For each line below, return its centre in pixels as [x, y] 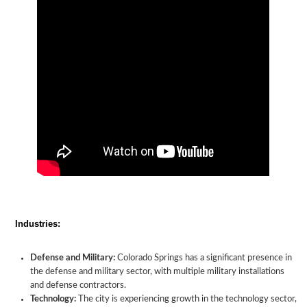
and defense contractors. [78, 285]
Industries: [38, 224]
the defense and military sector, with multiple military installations [157, 272]
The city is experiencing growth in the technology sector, [186, 299]
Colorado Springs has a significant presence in [204, 258]
